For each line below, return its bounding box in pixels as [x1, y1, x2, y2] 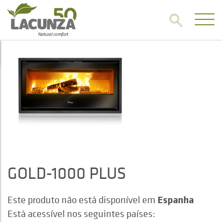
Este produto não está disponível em [7, 194, 158, 206]
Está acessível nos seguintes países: [7, 208, 155, 220]
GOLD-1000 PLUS [7, 162, 126, 184]
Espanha [158, 193, 194, 206]
